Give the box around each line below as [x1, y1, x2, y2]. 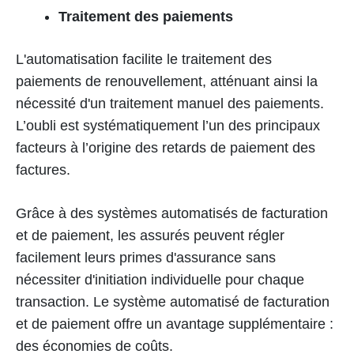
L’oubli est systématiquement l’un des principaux [16, 118, 320, 134]
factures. [16, 162, 70, 179]
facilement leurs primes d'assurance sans [16, 250, 276, 266]
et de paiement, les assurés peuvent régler [16, 228, 284, 244]
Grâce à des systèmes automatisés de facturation [16, 205, 328, 222]
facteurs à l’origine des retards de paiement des [16, 140, 315, 156]
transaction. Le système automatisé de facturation [16, 294, 330, 311]
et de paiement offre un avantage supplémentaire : [16, 316, 333, 333]
